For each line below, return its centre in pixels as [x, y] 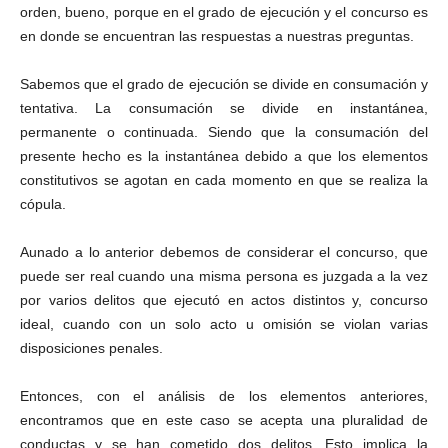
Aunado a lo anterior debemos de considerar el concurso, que [224, 252]
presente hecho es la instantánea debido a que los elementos [224, 156]
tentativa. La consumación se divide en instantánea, [224, 108]
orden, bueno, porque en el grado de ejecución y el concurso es [224, 12]
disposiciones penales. [91, 348]
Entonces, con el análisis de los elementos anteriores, [224, 396]
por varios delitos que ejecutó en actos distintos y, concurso [224, 300]
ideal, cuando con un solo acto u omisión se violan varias [224, 324]
